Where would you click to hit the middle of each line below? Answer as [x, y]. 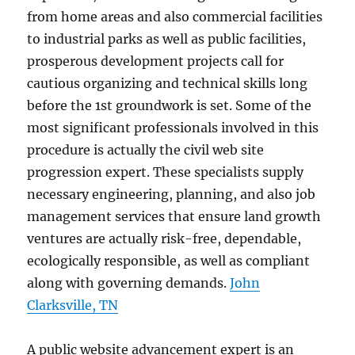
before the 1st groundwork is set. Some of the [170, 105]
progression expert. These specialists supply [166, 172]
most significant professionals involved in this [173, 128]
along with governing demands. [129, 283]
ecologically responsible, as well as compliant [169, 261]
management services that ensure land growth [174, 216]
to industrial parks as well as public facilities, [167, 39]
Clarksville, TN [73, 305]
